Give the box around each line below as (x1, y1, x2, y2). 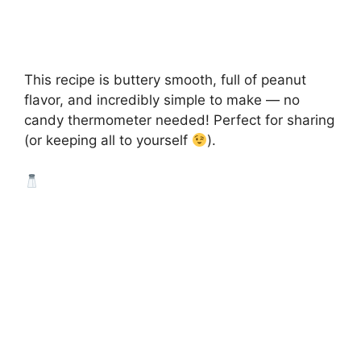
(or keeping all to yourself (24, 132, 192, 149)
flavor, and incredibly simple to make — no (24, 92, 300, 109)
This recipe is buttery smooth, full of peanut (24, 72, 306, 89)
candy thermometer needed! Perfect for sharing (24, 112, 334, 129)
